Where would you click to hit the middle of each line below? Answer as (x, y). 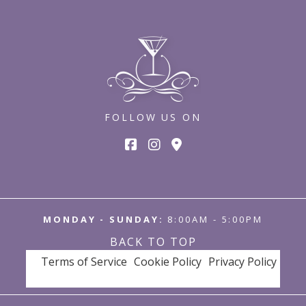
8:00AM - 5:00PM (213, 219)
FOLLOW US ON (153, 117)
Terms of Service (84, 261)
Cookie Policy (168, 261)
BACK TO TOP (153, 241)
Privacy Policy (243, 261)
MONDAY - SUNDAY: (103, 219)
